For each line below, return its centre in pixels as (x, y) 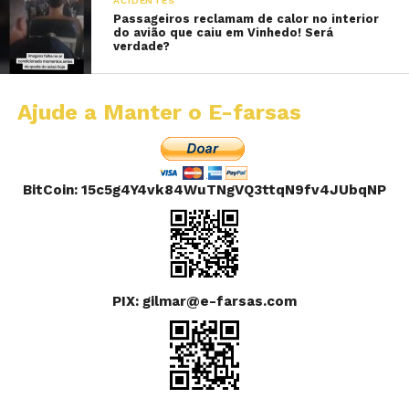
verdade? (142, 46)
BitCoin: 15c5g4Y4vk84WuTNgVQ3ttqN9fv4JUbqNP (205, 190)
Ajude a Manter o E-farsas (159, 112)
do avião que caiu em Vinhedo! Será (224, 32)
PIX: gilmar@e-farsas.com (205, 301)
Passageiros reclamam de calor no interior (246, 19)
